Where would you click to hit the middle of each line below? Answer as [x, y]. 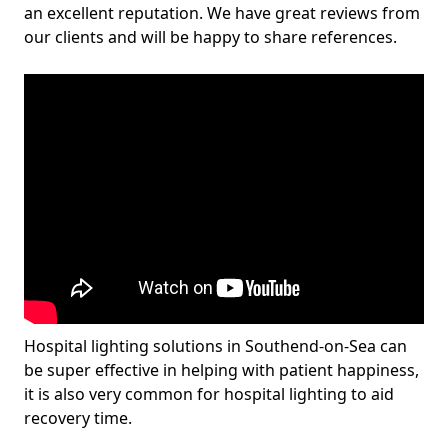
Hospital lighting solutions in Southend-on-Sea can [215, 346]
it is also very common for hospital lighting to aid [209, 394]
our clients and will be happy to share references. [210, 37]
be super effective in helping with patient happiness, [221, 370]
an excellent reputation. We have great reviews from [222, 13]
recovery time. [78, 418]
